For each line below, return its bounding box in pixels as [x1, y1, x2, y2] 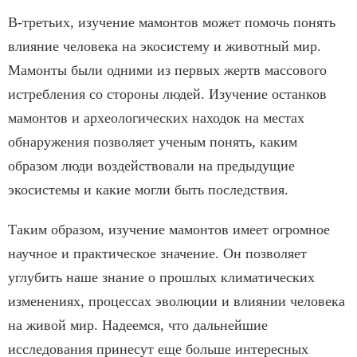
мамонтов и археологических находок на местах [8, 109, 304, 126]
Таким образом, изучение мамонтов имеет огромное [8, 221, 330, 237]
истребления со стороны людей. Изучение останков [8, 85, 327, 102]
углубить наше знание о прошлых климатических [8, 269, 315, 285]
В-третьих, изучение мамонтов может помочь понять [8, 14, 335, 30]
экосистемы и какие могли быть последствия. [8, 181, 288, 198]
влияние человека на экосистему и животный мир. [8, 37, 321, 54]
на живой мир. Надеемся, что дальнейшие [8, 316, 268, 333]
